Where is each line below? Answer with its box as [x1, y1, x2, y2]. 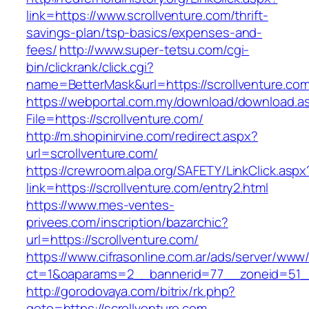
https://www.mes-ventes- [26, 196, 175, 215]
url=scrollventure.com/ [26, 144, 158, 163]
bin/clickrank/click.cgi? [26, 58, 154, 77]
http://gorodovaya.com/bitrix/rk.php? [26, 282, 236, 301]
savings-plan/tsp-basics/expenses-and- [26, 23, 263, 42]
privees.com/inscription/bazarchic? [26, 213, 228, 232]
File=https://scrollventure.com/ [26, 110, 203, 128]
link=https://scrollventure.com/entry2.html [26, 179, 268, 197]
